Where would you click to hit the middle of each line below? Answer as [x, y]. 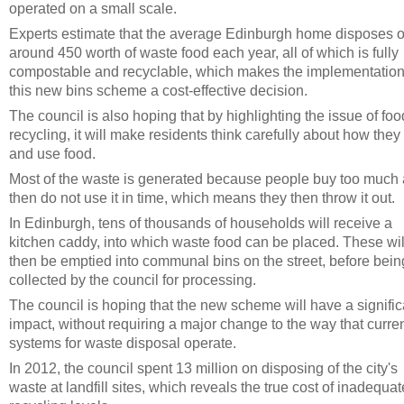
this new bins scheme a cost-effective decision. [158, 90]
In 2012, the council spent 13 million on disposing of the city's [203, 368]
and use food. [52, 153]
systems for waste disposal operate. [123, 343]
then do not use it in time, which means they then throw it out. [202, 197]
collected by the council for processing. [133, 280]
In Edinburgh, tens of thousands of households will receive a [201, 223]
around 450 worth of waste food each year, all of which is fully [204, 52]
